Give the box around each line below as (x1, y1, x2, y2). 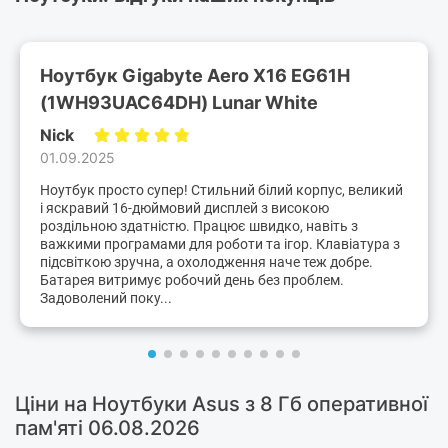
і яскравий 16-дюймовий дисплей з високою (40, 200, 329, 217)
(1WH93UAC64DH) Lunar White (40, 91, 318, 113)
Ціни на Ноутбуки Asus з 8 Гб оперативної (15, 392, 428, 417)
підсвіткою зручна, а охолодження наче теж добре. (40, 254, 373, 271)
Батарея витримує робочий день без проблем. (40, 272, 344, 289)
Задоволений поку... (40, 290, 172, 307)
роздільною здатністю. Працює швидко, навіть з (40, 218, 358, 235)
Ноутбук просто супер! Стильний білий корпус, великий (40, 182, 403, 199)
